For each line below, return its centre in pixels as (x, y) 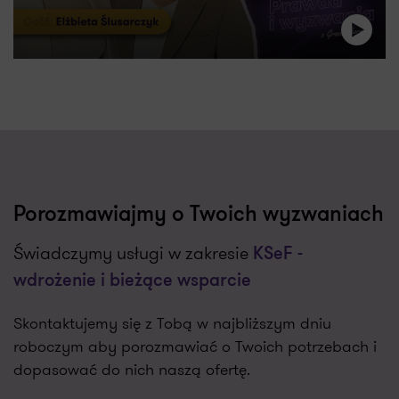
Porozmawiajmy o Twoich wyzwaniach (199, 216)
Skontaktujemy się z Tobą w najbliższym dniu (172, 323)
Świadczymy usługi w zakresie (133, 253)
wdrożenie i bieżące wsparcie (132, 281)
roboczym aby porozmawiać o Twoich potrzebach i (195, 346)
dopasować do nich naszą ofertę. (132, 370)
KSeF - (278, 255)
